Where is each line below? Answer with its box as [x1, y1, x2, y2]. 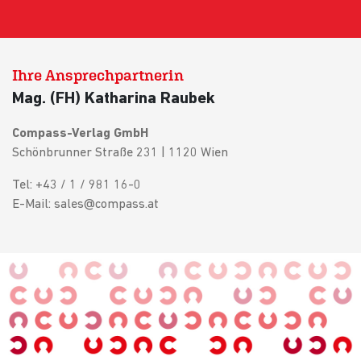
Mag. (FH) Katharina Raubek [12, 90, 215, 108]
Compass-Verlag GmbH [12, 127, 148, 141]
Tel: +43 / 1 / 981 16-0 [12, 179, 141, 193]
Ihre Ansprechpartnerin [12, 66, 184, 85]
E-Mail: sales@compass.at [12, 198, 159, 212]
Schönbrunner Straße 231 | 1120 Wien [12, 147, 228, 160]
